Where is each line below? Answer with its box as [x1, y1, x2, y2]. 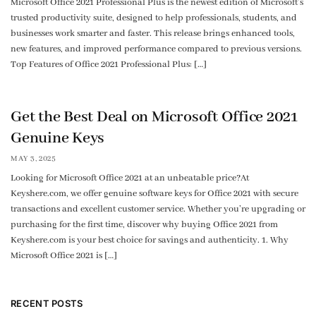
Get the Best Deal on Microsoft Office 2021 [11, 107, 298, 127]
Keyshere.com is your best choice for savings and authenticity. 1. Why [11, 234, 288, 247]
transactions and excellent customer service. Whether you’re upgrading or [11, 203, 305, 216]
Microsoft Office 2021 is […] [11, 250, 117, 262]
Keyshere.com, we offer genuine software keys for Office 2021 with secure [11, 188, 298, 200]
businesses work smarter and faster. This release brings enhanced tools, [11, 27, 295, 39]
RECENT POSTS [11, 298, 83, 310]
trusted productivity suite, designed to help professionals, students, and [11, 11, 297, 24]
